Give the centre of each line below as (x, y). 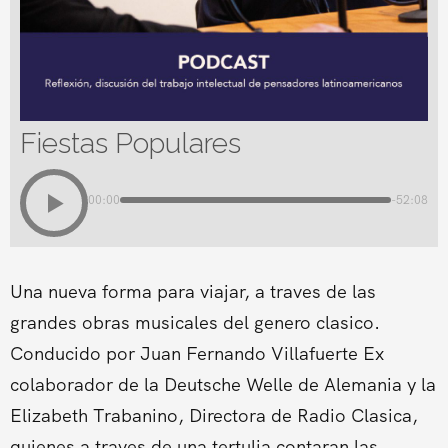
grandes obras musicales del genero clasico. (194, 322)
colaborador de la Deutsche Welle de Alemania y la (222, 384)
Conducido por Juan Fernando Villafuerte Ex (196, 353)
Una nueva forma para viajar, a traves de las (192, 291)
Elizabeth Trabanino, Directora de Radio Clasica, (213, 415)
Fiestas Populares (130, 143)
